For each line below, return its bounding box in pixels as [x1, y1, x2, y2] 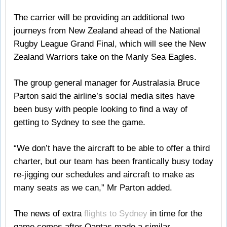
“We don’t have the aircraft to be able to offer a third [14, 143, 210, 154]
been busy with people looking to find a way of [14, 104, 187, 114]
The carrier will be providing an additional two [14, 12, 184, 22]
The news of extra [14, 209, 84, 219]
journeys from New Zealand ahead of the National [14, 25, 200, 35]
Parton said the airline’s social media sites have [14, 91, 195, 101]
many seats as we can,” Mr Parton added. [14, 183, 172, 193]
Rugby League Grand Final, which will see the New [14, 39, 206, 49]
